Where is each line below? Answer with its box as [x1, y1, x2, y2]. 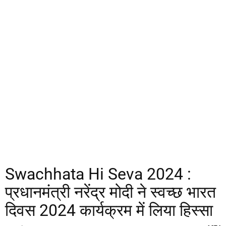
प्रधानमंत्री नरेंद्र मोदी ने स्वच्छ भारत [5, 183, 216, 202]
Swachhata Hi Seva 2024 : [5, 164, 191, 184]
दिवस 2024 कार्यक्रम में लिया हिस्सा [5, 201, 213, 220]
